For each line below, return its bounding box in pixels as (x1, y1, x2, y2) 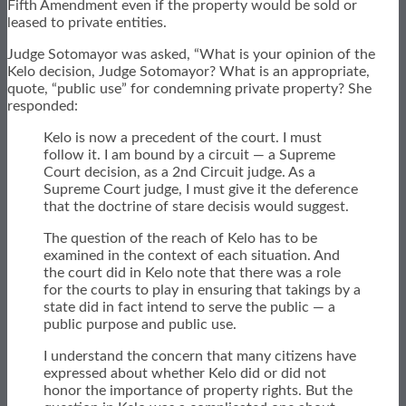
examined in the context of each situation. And (43, 247, 340, 263)
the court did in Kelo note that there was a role (43, 265, 341, 280)
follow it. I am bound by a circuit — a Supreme (43, 147, 335, 162)
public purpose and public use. (43, 316, 237, 332)
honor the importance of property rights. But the (43, 382, 353, 398)
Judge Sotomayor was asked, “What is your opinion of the (7, 46, 375, 62)
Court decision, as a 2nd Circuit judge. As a (43, 164, 315, 179)
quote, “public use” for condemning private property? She (7, 81, 372, 96)
